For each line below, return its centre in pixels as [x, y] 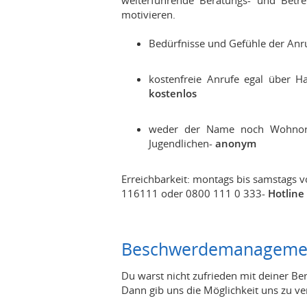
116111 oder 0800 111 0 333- [195, 193]
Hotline [286, 193]
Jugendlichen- [182, 143]
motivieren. [148, 14]
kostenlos [173, 93]
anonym [236, 143]
